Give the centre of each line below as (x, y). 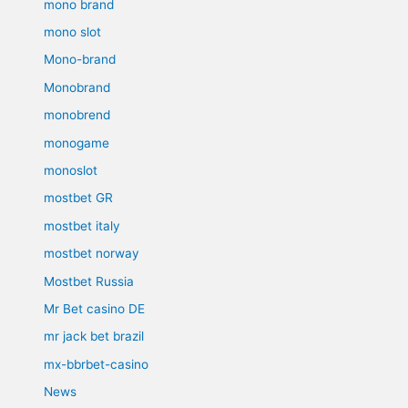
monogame (77, 143)
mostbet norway (92, 254)
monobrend (77, 115)
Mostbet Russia (89, 281)
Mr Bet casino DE (95, 309)
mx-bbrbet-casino (97, 364)
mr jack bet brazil (94, 337)
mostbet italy (82, 225)
